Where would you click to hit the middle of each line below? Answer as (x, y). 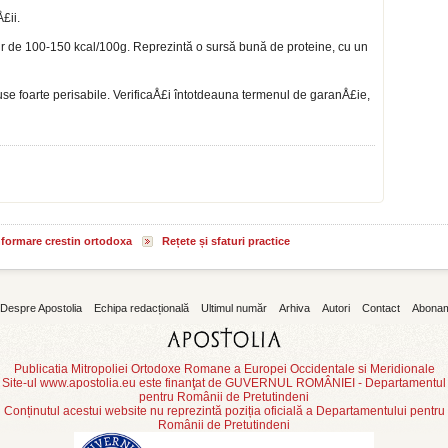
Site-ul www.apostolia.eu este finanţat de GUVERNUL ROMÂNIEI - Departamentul (224, 382)
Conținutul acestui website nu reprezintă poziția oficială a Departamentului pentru (224, 410)
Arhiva (294, 308)
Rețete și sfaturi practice (226, 241)
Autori (335, 308)
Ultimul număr (233, 308)
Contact (380, 308)
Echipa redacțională (141, 308)
